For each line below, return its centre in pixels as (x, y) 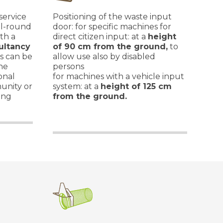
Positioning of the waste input (112, 17)
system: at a (77, 86)
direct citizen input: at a (100, 37)
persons (69, 66)
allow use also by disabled (104, 56)
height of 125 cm (136, 86)
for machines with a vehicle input (118, 76)
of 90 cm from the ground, (110, 47)
